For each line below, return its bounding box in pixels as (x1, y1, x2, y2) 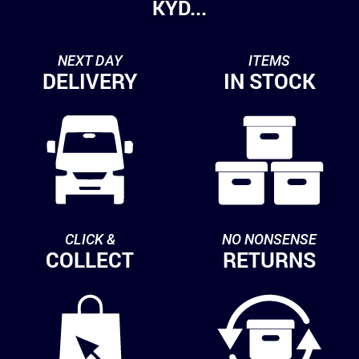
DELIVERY (42, 67, 137, 95)
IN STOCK (223, 67, 316, 95)
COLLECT (46, 245, 134, 273)
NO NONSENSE (222, 230, 317, 248)
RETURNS (223, 245, 316, 273)
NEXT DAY (57, 51, 123, 69)
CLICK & (64, 230, 115, 248)
